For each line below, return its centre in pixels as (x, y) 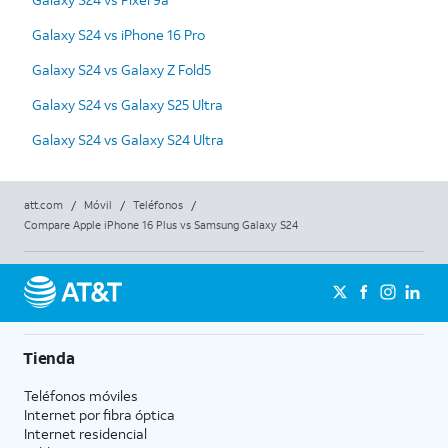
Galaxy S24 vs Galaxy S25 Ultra (127, 104)
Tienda (49, 357)
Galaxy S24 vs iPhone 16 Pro (118, 34)
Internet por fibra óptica (99, 414)
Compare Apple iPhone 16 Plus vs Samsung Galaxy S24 (161, 224)
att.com (43, 204)
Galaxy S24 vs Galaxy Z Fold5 (121, 69)
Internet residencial (85, 433)
